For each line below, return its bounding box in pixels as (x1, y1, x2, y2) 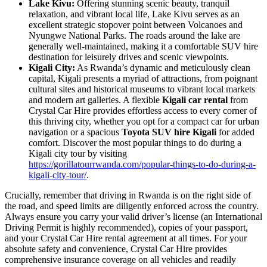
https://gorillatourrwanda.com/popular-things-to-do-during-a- (29, 159, 256, 169)
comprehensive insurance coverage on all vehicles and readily (5, 254, 236, 265)
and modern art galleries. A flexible (29, 94, 162, 105)
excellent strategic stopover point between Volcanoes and (29, 19, 243, 30)
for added (216, 126, 254, 137)
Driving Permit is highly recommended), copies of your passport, (5, 222, 248, 232)
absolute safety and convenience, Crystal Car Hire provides (5, 243, 227, 254)
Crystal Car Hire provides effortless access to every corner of (29, 105, 257, 116)
